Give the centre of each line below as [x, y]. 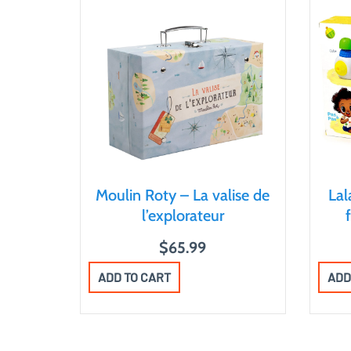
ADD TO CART [134, 277]
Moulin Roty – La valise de [183, 195]
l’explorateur [183, 216]
